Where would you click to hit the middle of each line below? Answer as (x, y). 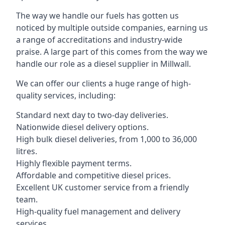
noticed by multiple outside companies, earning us (112, 28)
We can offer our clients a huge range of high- (103, 83)
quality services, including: (66, 95)
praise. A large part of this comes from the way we (112, 52)
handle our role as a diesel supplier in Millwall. (103, 64)
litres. (27, 151)
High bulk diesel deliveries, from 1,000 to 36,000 (106, 139)
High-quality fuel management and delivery (98, 211)
